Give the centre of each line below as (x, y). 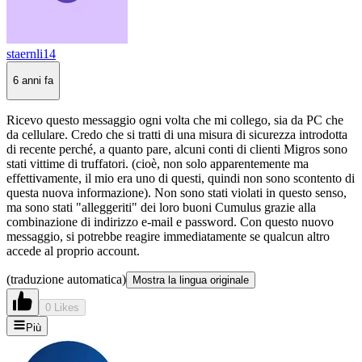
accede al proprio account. (73, 250)
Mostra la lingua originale (191, 280)
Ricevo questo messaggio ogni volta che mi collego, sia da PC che (175, 120)
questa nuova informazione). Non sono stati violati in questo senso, (177, 192)
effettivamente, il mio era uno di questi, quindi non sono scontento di (181, 178)
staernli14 (31, 54)
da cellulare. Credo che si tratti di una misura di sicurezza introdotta (177, 134)
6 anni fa (33, 81)
